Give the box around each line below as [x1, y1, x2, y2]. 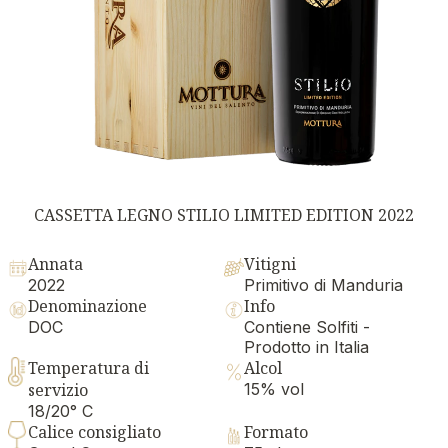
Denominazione [28, 294, 147, 317]
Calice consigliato [28, 420, 161, 443]
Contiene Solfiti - [244, 316, 370, 337]
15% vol [244, 378, 304, 399]
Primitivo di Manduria [244, 274, 403, 295]
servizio [28, 378, 88, 401]
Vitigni [244, 252, 296, 275]
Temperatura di [28, 356, 149, 379]
